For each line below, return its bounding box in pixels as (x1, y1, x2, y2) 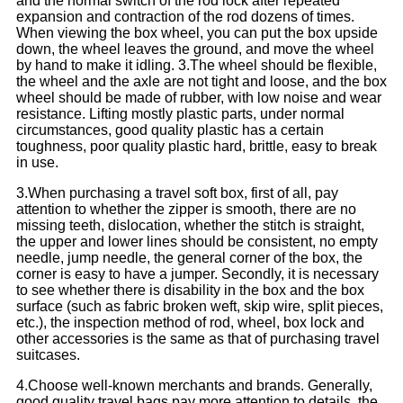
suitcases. (16, 347, 80, 363)
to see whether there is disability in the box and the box (16, 282, 364, 299)
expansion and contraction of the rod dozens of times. (16, 9, 354, 25)
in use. (16, 155, 58, 171)
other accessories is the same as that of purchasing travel (16, 331, 380, 347)
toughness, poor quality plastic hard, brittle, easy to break (16, 139, 377, 155)
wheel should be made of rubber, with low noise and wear (16, 90, 381, 106)
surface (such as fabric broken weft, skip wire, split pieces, (16, 299, 383, 315)
